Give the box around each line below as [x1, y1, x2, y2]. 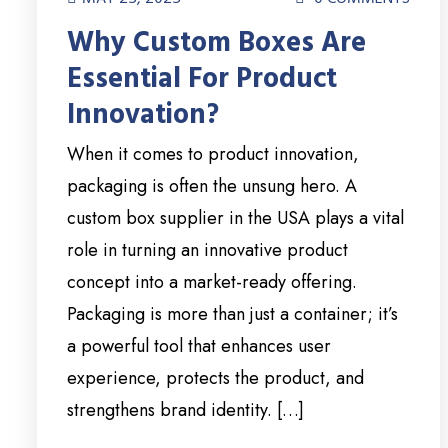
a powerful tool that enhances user [67, 333, 331, 360]
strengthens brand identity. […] [67, 397, 304, 424]
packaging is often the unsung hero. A [67, 173, 357, 200]
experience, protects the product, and [67, 365, 364, 392]
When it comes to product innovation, [67, 141, 359, 168]
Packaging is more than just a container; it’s [67, 301, 398, 328]
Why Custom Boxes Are [67, 24, 366, 63]
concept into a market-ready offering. [67, 269, 357, 296]
